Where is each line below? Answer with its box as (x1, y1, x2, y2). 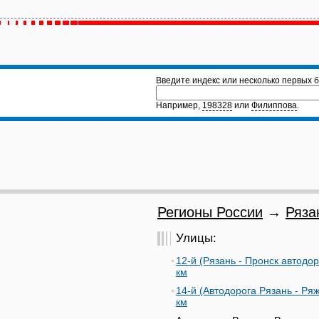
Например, (156, 100, 202, 110)
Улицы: (176, 231, 216, 245)
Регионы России (157, 204, 263, 220)
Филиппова (251, 100, 297, 110)
